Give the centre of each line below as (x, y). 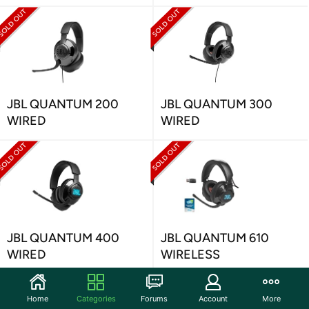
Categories (96, 298)
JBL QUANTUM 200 (63, 104)
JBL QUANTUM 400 (63, 238)
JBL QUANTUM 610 (215, 238)
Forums (154, 298)
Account (213, 298)
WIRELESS (190, 255)
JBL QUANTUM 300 (217, 104)
